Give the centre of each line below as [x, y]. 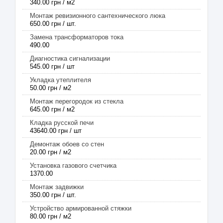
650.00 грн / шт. [53, 24]
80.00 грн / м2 [51, 216]
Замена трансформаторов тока [77, 37]
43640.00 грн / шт [56, 131]
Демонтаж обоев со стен [67, 144]
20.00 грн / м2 [51, 152]
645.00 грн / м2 [52, 109]
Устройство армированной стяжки [81, 208]
